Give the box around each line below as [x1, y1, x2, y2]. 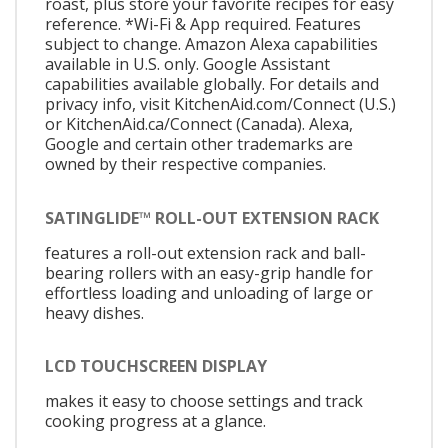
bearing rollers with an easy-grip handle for [45, 261, 373, 284]
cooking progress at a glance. [45, 410, 266, 433]
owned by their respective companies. [45, 153, 326, 176]
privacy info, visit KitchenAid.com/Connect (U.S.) [45, 93, 396, 116]
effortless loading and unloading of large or [45, 281, 373, 304]
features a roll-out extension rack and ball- [45, 241, 366, 264]
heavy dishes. [45, 301, 144, 324]
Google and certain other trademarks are [45, 133, 353, 156]
